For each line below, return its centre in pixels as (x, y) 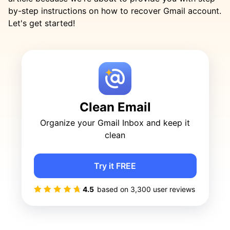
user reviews (173, 189)
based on (113, 189)
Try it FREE (115, 166)
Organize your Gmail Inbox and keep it (115, 123)
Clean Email (115, 107)
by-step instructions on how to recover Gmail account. (115, 11)
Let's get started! (42, 23)
